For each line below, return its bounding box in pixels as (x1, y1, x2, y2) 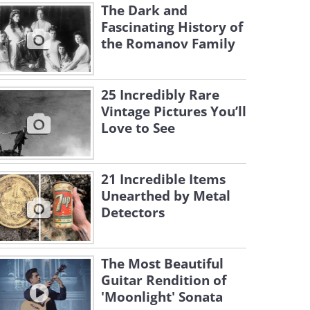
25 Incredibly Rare (101, 86, 219, 104)
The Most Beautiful (101, 255, 224, 273)
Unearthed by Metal (101, 187, 230, 205)
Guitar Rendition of (101, 271, 226, 289)
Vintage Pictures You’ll (101, 102, 246, 120)
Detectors (101, 203, 165, 221)
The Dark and (101, 1, 188, 19)
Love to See (101, 119, 175, 137)
